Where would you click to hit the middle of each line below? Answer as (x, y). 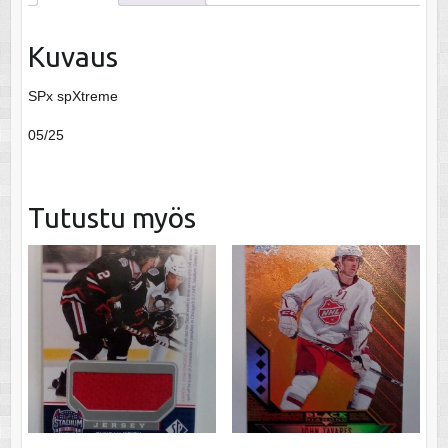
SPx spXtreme (72, 95)
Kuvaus (72, 56)
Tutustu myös (111, 217)
